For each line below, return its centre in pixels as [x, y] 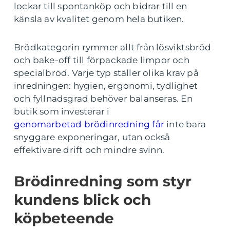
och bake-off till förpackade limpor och [102, 60]
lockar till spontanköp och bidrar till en [101, 6]
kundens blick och [82, 200]
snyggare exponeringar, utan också [92, 137]
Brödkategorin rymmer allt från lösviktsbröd [113, 47]
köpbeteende [64, 218]
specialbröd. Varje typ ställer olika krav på [106, 73]
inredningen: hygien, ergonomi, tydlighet [106, 86]
